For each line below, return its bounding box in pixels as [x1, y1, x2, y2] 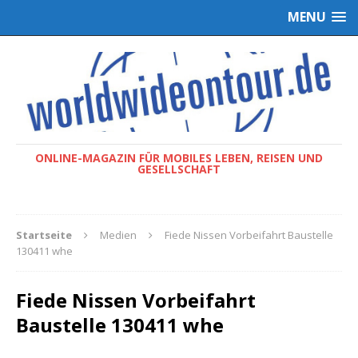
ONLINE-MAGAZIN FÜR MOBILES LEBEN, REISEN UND [35, 149, 323, 165]
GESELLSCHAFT [137, 161, 221, 177]
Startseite [16, 227, 72, 242]
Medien [100, 227, 137, 242]
